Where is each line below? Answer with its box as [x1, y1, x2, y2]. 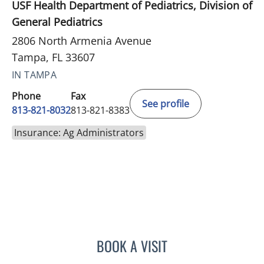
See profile [142, 97, 189, 111]
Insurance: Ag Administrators [14, 126, 144, 140]
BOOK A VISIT [97, 235, 167, 257]
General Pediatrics [12, 15, 103, 29]
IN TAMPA [12, 68, 57, 82]
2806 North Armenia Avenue [12, 34, 151, 48]
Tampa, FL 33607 [12, 50, 95, 65]
